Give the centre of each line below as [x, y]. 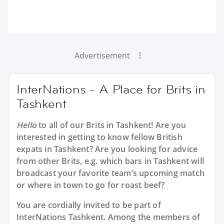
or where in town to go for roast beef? [91, 185]
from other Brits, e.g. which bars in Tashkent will [110, 161]
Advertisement [102, 55]
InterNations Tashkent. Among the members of [108, 217]
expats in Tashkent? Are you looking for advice [107, 149]
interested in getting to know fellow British [99, 137]
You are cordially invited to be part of [89, 205]
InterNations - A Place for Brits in [111, 89]
